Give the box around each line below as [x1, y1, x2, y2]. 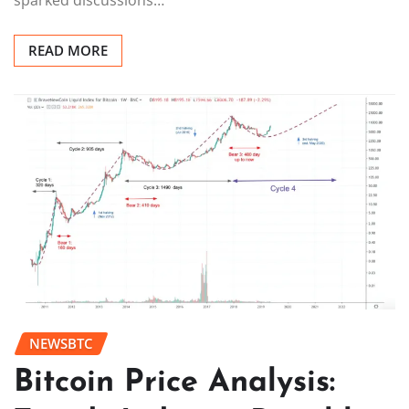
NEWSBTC [29, 333, 93, 352]
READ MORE [28, 40, 108, 59]
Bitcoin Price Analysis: [14, 367, 335, 400]
